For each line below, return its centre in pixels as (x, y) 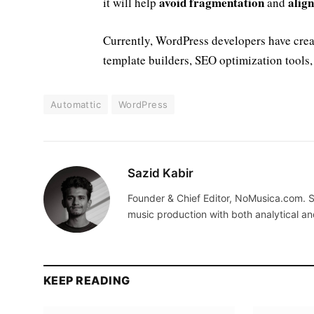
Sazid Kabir (161, 173)
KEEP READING (87, 281)
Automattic (76, 105)
